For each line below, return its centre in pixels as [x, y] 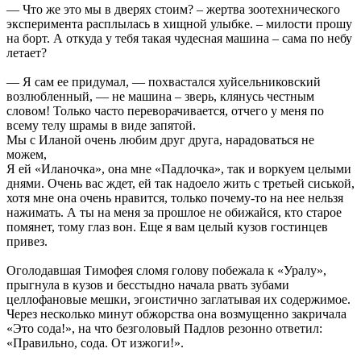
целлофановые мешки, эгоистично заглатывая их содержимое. [178, 299]
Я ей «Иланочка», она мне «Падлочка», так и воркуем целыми [179, 168]
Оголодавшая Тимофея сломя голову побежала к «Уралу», [166, 270]
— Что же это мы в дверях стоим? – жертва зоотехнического [173, 9]
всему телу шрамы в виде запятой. [101, 125]
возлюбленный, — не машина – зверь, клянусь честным [160, 96]
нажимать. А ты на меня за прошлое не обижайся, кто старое [174, 212]
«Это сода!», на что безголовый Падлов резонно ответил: [164, 328]
